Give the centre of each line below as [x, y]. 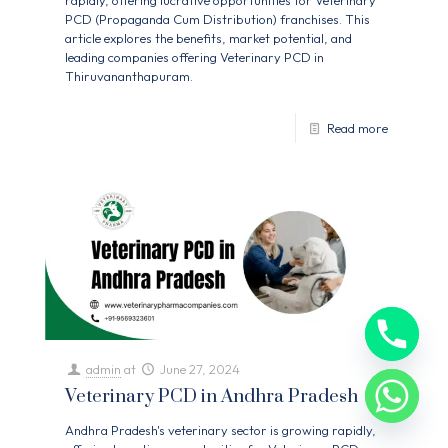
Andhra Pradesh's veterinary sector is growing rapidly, [220, 430]
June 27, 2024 [200, 369]
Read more [357, 128]
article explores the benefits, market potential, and [208, 38]
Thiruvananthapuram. [129, 76]
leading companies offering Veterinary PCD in [194, 57]
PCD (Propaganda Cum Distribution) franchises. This [217, 19]
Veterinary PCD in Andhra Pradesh [211, 397]
